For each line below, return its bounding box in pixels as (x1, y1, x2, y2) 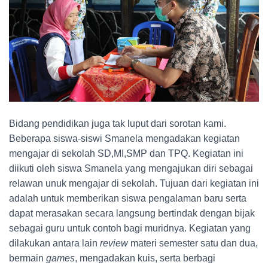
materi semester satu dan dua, (128, 238, 258, 249)
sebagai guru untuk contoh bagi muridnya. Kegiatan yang (9, 223, 251, 234)
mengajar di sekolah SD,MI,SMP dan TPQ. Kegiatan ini (9, 148, 243, 159)
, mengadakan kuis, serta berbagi (75, 253, 215, 264)
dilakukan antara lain (9, 238, 100, 249)
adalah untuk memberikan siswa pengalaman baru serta (9, 193, 246, 204)
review (100, 238, 128, 249)
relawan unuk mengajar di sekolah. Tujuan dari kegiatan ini (9, 178, 259, 189)
